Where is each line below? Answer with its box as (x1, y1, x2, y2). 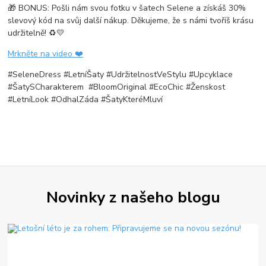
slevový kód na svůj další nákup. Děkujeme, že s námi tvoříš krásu (8, 14, 254, 26)
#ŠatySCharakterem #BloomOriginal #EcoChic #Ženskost (8, 81, 226, 93)
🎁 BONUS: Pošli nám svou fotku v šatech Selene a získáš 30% (8, 2, 246, 14)
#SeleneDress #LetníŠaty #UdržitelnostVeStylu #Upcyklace (8, 68, 233, 80)
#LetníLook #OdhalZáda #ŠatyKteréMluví (8, 93, 163, 105)
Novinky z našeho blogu (46, 186, 220, 208)
